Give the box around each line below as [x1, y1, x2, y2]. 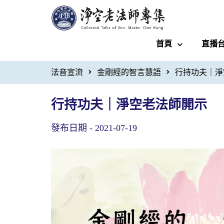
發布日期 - [51, 122, 95, 133]
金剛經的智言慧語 [97, 67, 161, 76]
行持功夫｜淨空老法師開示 [51, 97, 207, 112]
